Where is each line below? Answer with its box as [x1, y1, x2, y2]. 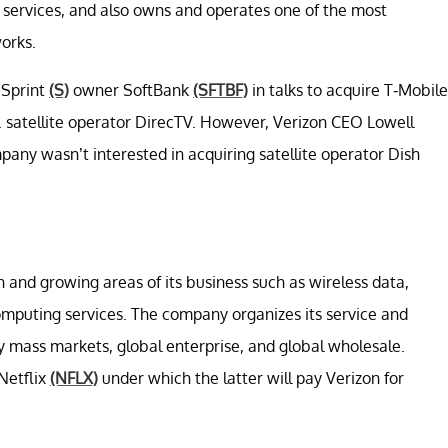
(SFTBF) [193, 80, 248, 100]
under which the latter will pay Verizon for [98, 368, 404, 388]
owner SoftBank [69, 80, 193, 100]
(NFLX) [50, 368, 98, 388]
